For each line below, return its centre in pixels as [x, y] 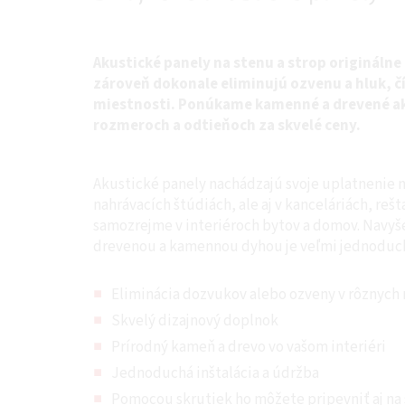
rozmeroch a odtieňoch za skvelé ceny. [227, 126]
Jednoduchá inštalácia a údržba [215, 374]
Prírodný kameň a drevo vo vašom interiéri [249, 348]
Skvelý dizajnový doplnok [195, 321]
